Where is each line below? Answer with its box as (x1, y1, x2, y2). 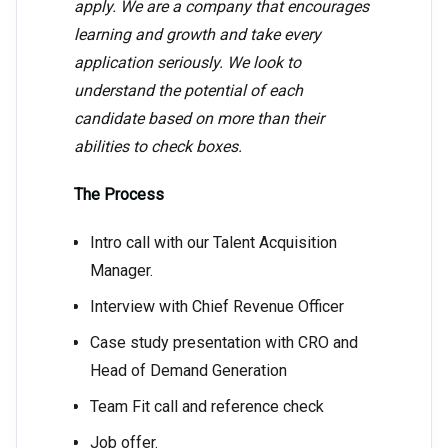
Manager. (90, 261, 153, 281)
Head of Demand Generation (90, 361, 287, 381)
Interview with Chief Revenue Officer (90, 297, 344, 317)
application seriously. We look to (74, 53, 301, 73)
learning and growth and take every (74, 25, 321, 45)
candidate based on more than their (74, 109, 324, 129)
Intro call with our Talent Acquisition (90, 233, 337, 253)
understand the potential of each (74, 81, 303, 101)
